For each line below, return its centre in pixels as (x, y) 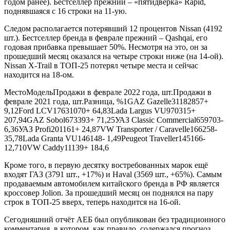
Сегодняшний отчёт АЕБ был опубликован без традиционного (115, 220)
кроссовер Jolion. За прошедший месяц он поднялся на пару (109, 193)
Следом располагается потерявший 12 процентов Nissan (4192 (113, 29)
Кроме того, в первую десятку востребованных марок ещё (106, 165)
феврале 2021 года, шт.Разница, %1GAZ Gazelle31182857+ (106, 102)
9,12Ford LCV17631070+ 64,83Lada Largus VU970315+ (100, 111)
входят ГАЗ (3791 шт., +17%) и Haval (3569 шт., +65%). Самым (113, 175)
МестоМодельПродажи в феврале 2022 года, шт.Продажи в (108, 92)
